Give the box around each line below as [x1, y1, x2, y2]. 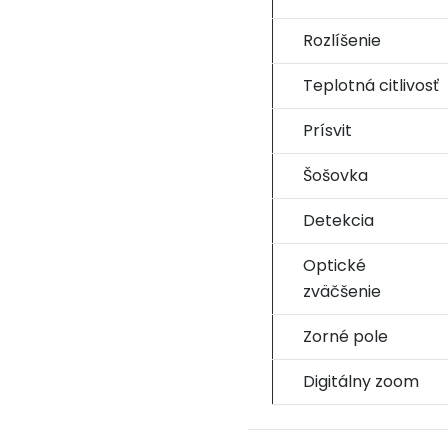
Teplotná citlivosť [303, 74, 439, 98]
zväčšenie [303, 280, 381, 304]
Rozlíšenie [303, 29, 381, 53]
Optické [303, 254, 366, 278]
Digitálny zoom [303, 370, 419, 394]
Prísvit [303, 119, 352, 143]
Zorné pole [303, 325, 388, 349]
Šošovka [303, 164, 368, 188]
